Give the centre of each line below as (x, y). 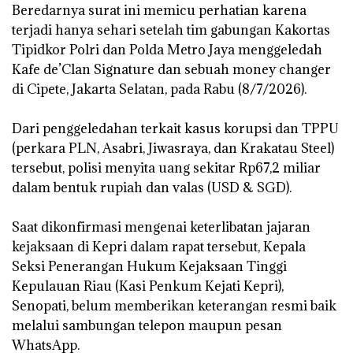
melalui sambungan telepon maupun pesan (147, 325)
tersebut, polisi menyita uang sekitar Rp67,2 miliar (166, 167)
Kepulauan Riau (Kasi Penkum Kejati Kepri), (148, 286)
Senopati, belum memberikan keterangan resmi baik (174, 305)
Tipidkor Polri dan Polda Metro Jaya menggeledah (167, 49)
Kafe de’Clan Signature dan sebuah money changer (171, 69)
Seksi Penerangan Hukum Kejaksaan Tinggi (149, 266)
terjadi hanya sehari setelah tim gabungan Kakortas (171, 30)
